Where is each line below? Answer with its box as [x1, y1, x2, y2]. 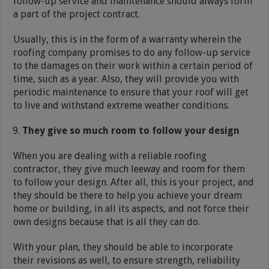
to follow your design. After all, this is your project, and [13, 176, 255, 188]
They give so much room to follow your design [22, 124, 240, 136]
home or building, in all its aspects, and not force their [13, 202, 250, 214]
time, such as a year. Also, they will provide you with [13, 73, 240, 85]
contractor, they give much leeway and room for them [13, 163, 246, 175]
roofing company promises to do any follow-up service [13, 46, 251, 58]
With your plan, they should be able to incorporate [13, 241, 234, 253]
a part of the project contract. [13, 8, 141, 20]
